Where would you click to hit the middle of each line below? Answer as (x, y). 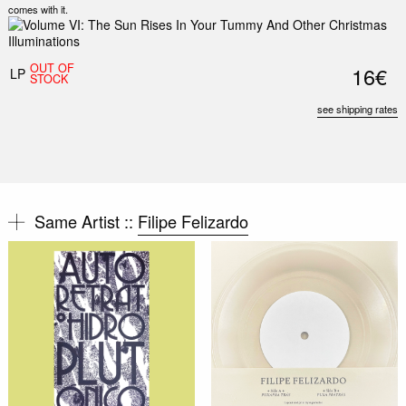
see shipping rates (358, 109)
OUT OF (52, 68)
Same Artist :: (86, 221)
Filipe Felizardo (193, 221)
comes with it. (38, 10)
